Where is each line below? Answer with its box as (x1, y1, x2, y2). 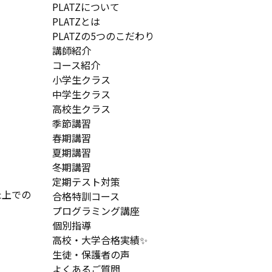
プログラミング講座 (52, 203, 140, 218)
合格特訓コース (52, 189, 120, 203)
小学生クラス (52, 72, 110, 87)
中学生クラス (52, 87, 110, 101)
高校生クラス (52, 101, 110, 116)
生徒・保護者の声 (52, 247, 130, 262)
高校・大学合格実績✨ (52, 233, 148, 247)
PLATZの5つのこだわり (52, 29, 154, 43)
